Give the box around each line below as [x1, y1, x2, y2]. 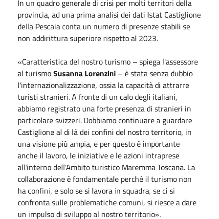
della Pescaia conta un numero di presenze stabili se [18, 20, 190, 32]
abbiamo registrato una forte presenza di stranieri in [18, 102, 191, 114]
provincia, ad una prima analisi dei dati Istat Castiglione [18, 8, 201, 21]
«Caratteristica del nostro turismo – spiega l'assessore [18, 55, 198, 67]
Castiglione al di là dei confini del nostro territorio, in [18, 126, 192, 138]
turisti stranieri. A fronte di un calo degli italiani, [18, 90, 177, 103]
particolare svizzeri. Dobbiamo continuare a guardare [18, 114, 192, 126]
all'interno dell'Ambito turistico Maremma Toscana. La [18, 161, 195, 173]
